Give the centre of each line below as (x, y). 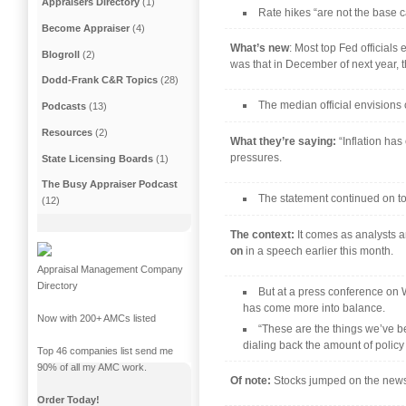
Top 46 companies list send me (105, 350)
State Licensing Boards (98, 158)
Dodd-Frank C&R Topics (100, 80)
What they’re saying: (285, 141)
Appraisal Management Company (110, 269)
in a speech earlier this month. (318, 251)
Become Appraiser (86, 28)
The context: (264, 234)
